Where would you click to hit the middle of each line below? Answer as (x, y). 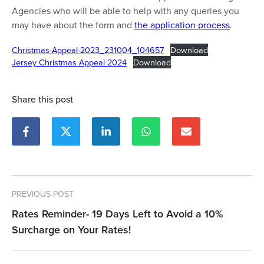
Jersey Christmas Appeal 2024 (69, 62)
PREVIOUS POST (43, 194)
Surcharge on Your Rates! (71, 230)
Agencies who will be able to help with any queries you (126, 11)
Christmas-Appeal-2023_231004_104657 (88, 50)
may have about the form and (73, 25)
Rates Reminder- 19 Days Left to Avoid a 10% (117, 214)
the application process (182, 25)
